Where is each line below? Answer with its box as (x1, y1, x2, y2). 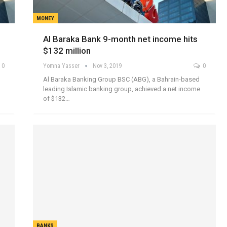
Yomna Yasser (43, 62, 82, 69)
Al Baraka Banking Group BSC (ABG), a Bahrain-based (43, 75, 200, 83)
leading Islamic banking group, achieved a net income (43, 85, 201, 93)
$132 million (43, 45, 91, 56)
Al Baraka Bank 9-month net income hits (43, 33, 198, 44)
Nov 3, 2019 (93, 62, 122, 69)
